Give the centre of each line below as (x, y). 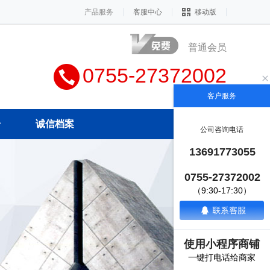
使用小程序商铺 (222, 244)
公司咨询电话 (222, 130)
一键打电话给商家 (222, 257)
